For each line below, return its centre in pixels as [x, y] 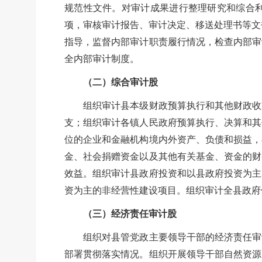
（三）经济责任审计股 [120, 214]
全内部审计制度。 [102, 59]
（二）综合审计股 [111, 82]
